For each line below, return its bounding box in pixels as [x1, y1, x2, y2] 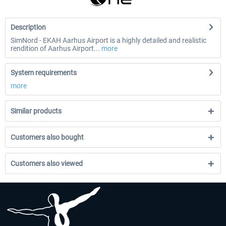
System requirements [11, 69, 77, 77]
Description [11, 23, 46, 31]
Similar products [11, 107, 62, 115]
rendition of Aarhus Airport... [11, 44, 100, 52]
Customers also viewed [11, 159, 83, 167]
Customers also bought [11, 133, 84, 141]
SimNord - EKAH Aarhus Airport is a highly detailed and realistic [11, 36, 206, 44]
